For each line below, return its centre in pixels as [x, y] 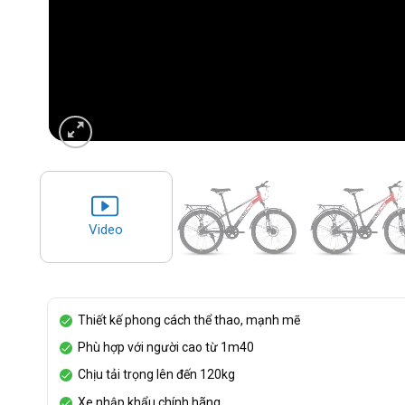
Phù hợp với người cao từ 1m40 [160, 348]
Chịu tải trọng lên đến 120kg [150, 375]
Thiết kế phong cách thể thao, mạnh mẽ [182, 320]
